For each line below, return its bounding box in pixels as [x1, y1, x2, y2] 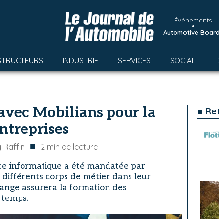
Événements [175, 16, 212, 24]
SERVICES [118, 56, 151, 65]
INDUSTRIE [63, 56, 98, 65]
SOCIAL [170, 56, 196, 65]
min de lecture [47, 142, 98, 152]
